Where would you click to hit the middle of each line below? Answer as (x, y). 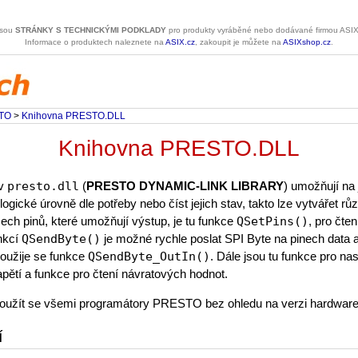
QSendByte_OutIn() (149, 257)
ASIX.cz (180, 42)
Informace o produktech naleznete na (95, 42)
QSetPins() (272, 221)
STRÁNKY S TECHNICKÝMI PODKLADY (91, 30)
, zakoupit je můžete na (239, 42)
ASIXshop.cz (307, 42)
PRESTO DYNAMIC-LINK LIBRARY (185, 186)
